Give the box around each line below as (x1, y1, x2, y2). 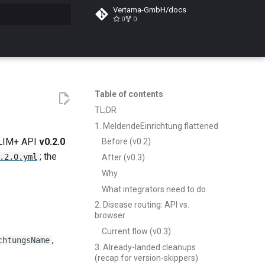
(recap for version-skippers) (95, 253, 198, 263)
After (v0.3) (102, 153, 145, 162)
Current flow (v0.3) (102, 227, 171, 236)
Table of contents (95, 89, 163, 99)
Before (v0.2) (102, 137, 151, 147)
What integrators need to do (102, 184, 206, 194)
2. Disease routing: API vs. (95, 200, 189, 210)
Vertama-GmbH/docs (113, 5, 186, 14)
